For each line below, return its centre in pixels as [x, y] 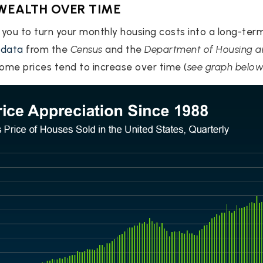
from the [47, 50]
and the [123, 50]
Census [86, 50]
